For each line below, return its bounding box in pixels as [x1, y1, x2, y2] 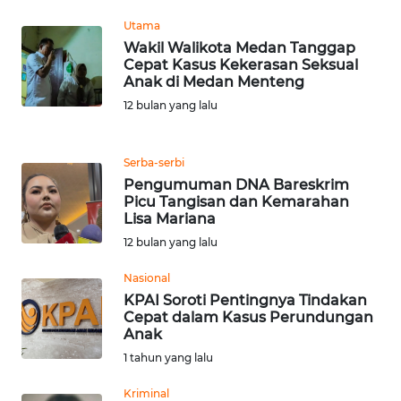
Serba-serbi [124, 155, 184, 169]
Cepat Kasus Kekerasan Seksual [124, 55, 358, 73]
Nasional [124, 270, 170, 285]
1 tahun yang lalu [124, 350, 213, 364]
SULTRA [36, 146, 76, 162]
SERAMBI [36, 13, 84, 30]
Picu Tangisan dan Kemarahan [124, 192, 349, 210]
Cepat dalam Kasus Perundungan [124, 308, 373, 326]
